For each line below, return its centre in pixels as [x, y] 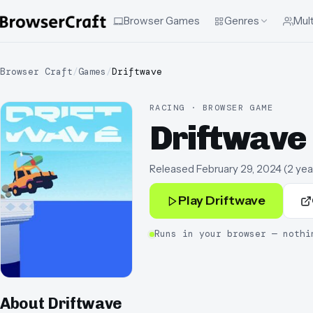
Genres [242, 21]
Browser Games [162, 21]
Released [172, 169]
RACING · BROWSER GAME [212, 108]
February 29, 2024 [239, 169]
